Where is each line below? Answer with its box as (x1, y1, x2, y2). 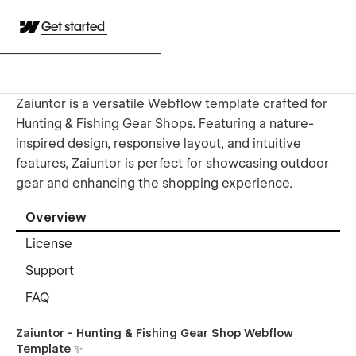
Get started (41, 19, 107, 34)
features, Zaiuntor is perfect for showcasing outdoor (16, 155, 329, 171)
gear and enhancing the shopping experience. (16, 175, 292, 191)
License (25, 236, 72, 252)
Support (25, 263, 74, 279)
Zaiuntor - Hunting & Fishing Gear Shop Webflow (16, 326, 293, 339)
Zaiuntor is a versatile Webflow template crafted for (16, 95, 327, 111)
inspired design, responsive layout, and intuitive (16, 135, 301, 151)
